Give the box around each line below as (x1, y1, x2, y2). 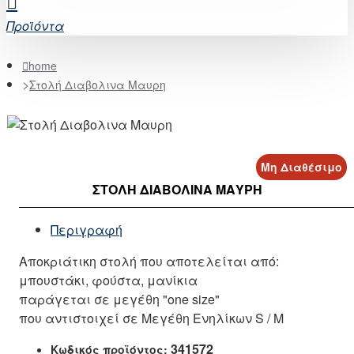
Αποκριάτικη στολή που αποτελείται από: (19, 252, 279, 270)
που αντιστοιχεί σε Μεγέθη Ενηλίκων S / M (19, 309, 284, 327)
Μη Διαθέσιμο (261, 159, 342, 175)
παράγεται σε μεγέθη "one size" (19, 290, 220, 308)
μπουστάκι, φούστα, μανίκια (19, 271, 198, 289)
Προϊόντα (6, 17, 64, 35)
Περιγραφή (51, 220, 122, 239)
